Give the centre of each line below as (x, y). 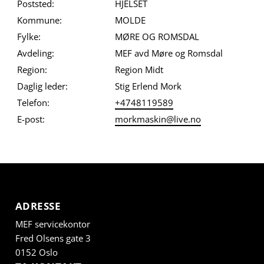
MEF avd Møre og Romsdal (169, 53)
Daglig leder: (42, 86)
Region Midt (139, 70)
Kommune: (39, 20)
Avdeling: (35, 53)
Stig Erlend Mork (148, 86)
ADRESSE (38, 206)
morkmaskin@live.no (158, 119)
